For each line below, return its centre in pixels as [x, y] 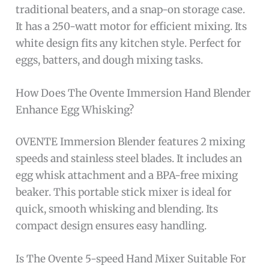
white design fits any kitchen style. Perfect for [129, 43]
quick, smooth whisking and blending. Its [117, 209]
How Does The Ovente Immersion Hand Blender [134, 93]
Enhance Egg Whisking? [75, 110]
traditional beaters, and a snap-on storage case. [131, 9]
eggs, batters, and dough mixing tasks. [110, 60]
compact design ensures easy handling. [111, 226]
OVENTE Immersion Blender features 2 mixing [131, 142]
